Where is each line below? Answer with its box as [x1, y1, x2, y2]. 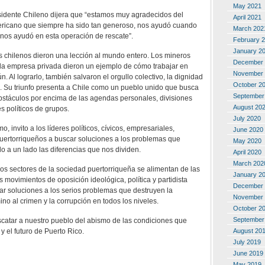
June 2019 [233, 249, 263, 257]
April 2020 [233, 148, 261, 156]
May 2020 [233, 137, 261, 144]
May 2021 [233, 2, 261, 9]
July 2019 [233, 238, 261, 245]
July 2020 [233, 114, 261, 122]
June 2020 [233, 125, 263, 133]
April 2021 [233, 13, 261, 21]
